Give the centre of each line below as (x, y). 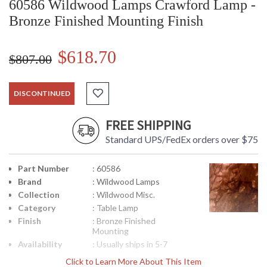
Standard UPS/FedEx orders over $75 (182, 139)
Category (37, 208)
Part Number (44, 169)
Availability (40, 244)
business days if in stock (137, 254)
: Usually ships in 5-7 (130, 244)
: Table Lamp (115, 208)
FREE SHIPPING (148, 125)
